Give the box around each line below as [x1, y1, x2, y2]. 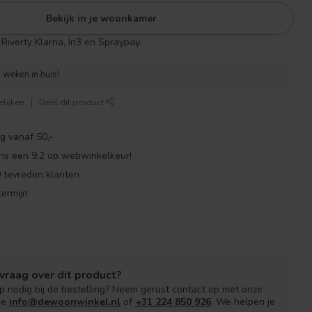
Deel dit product [39, 96, 107, 108]
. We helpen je [211, 295, 275, 309]
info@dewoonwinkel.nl [9, 295, 120, 309]
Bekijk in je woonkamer [46, 12, 157, 25]
